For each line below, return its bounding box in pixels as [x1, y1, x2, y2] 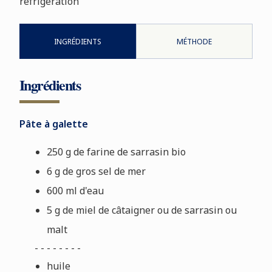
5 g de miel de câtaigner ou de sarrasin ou [46, 203, 237, 217]
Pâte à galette [19, 117, 88, 131]
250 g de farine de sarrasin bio [46, 144, 186, 158]
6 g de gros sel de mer [46, 164, 146, 178]
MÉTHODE [177, 36, 212, 47]
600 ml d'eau [46, 183, 104, 197]
